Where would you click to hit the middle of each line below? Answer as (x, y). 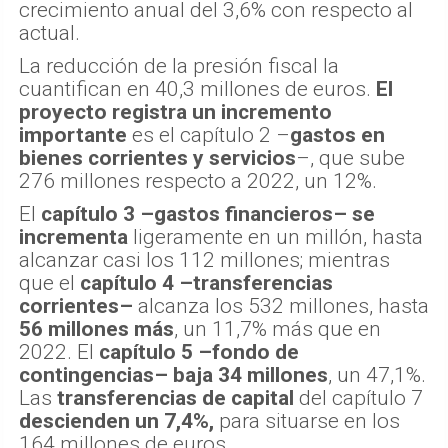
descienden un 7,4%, (116, 421)
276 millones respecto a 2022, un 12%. (198, 181)
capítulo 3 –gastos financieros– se (208, 214)
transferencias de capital (175, 398)
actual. (49, 33)
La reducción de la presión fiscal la (179, 66)
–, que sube (350, 158)
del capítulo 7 (358, 398)
